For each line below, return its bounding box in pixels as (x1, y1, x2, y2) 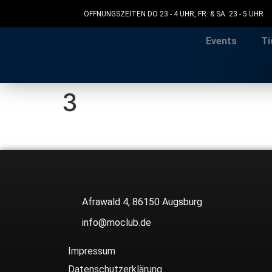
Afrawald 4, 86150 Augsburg (81, 196, 202, 208)
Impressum (68, 245, 115, 257)
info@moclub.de (81, 217, 151, 229)
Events (205, 35, 237, 47)
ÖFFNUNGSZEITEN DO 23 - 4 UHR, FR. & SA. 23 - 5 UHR (83, 9, 263, 18)
